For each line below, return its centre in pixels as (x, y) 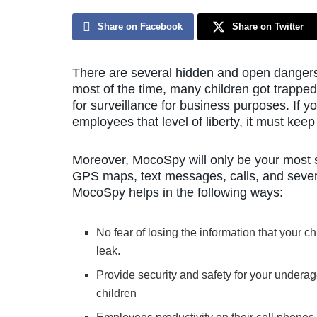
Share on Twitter (267, 26)
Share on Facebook (140, 26)
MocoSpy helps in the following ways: (178, 193)
